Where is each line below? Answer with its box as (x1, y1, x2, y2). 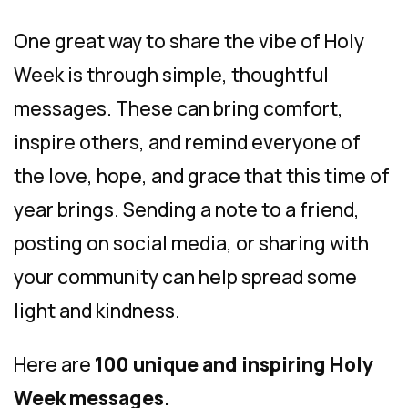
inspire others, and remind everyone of (14, 129, 361, 155)
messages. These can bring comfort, (14, 96, 343, 121)
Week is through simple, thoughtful (14, 62, 329, 87)
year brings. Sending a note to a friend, (14, 197, 360, 222)
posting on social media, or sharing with (14, 230, 369, 256)
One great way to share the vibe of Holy (14, 28, 364, 54)
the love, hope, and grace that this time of (14, 163, 390, 189)
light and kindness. (14, 298, 180, 323)
